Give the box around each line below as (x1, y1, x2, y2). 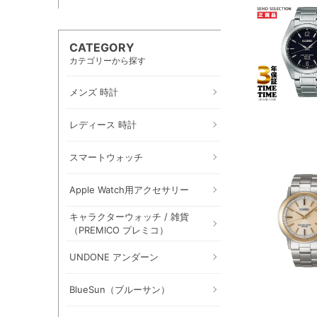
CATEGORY (69, 40, 134, 54)
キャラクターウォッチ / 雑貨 (69, 210, 189, 222)
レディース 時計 (69, 118, 137, 130)
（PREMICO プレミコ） (69, 224, 168, 236)
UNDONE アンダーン (69, 250, 158, 263)
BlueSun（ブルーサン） (69, 283, 170, 295)
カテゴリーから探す (69, 54, 146, 66)
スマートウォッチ (69, 151, 143, 163)
